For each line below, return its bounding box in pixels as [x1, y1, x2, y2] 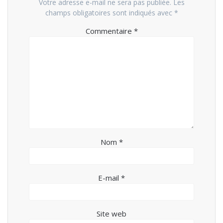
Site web [97, 208, 126, 219]
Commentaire [85, 25, 134, 36]
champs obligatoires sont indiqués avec [45, 7, 174, 17]
